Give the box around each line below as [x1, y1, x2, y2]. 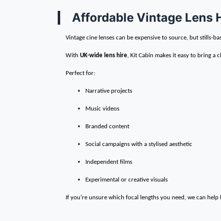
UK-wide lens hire [80, 52, 127, 59]
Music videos [85, 106, 119, 112]
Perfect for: [66, 70, 95, 76]
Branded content [85, 123, 129, 130]
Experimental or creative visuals [85, 177, 168, 183]
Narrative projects [85, 88, 132, 94]
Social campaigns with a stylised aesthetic [85, 141, 192, 147]
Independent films [85, 159, 132, 165]
